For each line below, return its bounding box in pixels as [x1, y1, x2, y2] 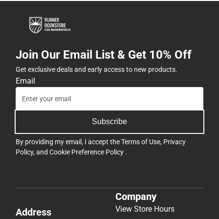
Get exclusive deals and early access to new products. [16, 66, 177, 74]
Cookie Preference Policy [49, 148, 125, 156]
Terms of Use [121, 138, 160, 146]
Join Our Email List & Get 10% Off [16, 48, 192, 62]
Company [115, 190, 156, 202]
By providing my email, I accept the [16, 138, 121, 146]
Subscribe [92, 117, 127, 126]
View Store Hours [115, 204, 175, 214]
